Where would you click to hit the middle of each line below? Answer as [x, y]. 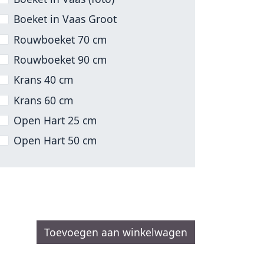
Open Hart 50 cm [55, 141]
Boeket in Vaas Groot [65, 19]
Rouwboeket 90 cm [60, 59]
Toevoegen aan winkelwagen [116, 232]
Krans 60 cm [44, 100]
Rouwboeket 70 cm [60, 39]
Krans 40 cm [44, 80]
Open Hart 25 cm [55, 121]
